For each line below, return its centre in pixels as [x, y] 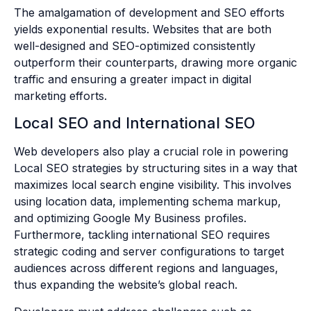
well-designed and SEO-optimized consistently [135, 45]
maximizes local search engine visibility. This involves [153, 185]
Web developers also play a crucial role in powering [151, 152]
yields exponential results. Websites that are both [143, 29]
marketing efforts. [60, 95]
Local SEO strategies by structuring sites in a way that [155, 168]
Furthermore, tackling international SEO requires [142, 235]
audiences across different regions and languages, [146, 268]
